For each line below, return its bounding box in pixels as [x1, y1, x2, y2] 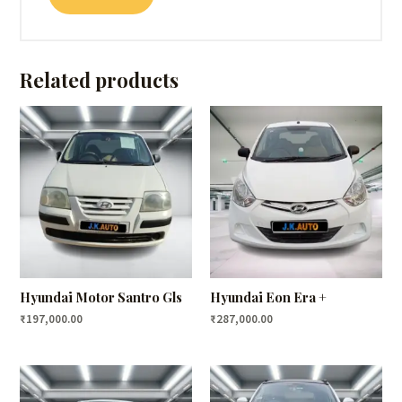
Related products [20, 66, 179, 92]
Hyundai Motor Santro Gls [20, 287, 183, 306]
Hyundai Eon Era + [210, 287, 327, 306]
